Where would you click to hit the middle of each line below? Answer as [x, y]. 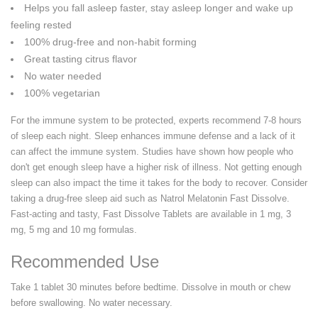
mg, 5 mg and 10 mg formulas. [74, 230]
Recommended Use [85, 262]
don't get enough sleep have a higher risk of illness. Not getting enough [156, 168]
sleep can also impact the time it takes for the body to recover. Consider [159, 183]
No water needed [63, 76]
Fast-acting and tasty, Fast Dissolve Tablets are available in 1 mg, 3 [151, 214]
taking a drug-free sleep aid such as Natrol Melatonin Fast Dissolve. [150, 199]
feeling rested [41, 25]
